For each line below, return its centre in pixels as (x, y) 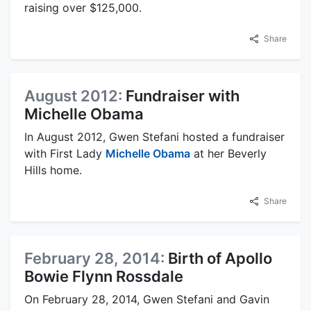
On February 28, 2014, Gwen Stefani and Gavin (147, 300)
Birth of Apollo (220, 259)
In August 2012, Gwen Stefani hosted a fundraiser (154, 137)
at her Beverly (228, 154)
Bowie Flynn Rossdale (104, 277)
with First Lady (65, 154)
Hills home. (53, 170)
